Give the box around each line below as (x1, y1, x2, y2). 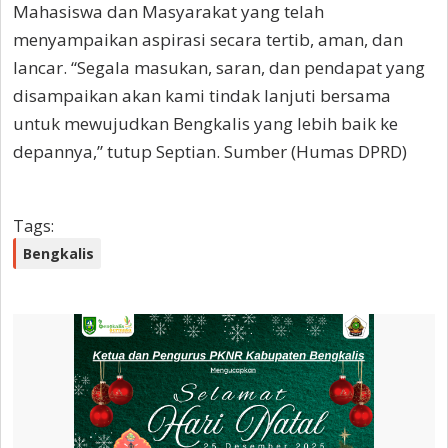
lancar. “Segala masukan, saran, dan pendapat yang (13, 56, 425, 80)
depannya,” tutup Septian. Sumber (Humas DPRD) (13, 140, 407, 164)
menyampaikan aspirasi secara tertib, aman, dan (13, 28, 403, 52)
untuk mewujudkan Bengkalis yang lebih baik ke (13, 112, 398, 136)
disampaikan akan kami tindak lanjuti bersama (13, 84, 391, 108)
